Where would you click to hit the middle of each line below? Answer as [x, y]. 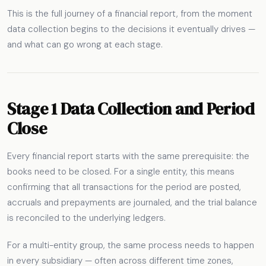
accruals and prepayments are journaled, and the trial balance [132, 203]
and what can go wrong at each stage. [85, 44]
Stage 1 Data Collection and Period [131, 109]
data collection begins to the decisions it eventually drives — [131, 29]
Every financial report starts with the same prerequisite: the [128, 156]
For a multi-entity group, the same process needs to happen [131, 245]
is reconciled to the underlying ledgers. [86, 218]
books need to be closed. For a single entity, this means [121, 172]
